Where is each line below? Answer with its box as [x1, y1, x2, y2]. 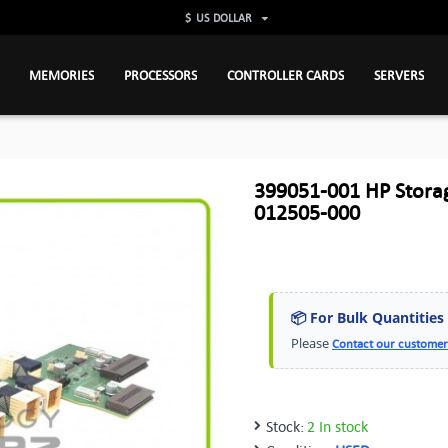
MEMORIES [28, 66, 94, 83]
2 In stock [307, 417, 368, 435]
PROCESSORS [123, 66, 197, 83]
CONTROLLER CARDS [226, 66, 344, 83]
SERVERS [373, 66, 424, 83]
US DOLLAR [195, 10, 252, 25]
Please [291, 334, 332, 352]
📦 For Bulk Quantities [291, 308, 444, 327]
